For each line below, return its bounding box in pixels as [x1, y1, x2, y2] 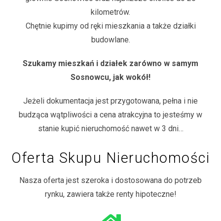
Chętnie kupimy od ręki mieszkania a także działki [25, 21, 196, 31]
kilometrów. [91, 7, 130, 17]
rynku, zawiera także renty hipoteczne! [44, 189, 177, 199]
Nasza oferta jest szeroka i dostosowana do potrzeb [19, 175, 202, 185]
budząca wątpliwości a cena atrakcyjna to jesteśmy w [19, 110, 202, 119]
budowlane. [91, 35, 130, 44]
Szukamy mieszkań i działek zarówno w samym [23, 58, 198, 68]
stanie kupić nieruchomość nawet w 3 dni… [37, 123, 184, 133]
